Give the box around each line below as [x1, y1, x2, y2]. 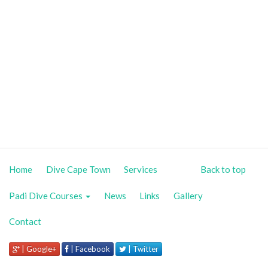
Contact [9, 216, 41, 227]
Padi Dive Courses [9, 190, 84, 201]
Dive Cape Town [45, 164, 111, 175]
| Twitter [126, 243, 159, 254]
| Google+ [20, 243, 56, 254]
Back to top [200, 164, 246, 175]
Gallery [173, 190, 203, 201]
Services [124, 164, 157, 175]
